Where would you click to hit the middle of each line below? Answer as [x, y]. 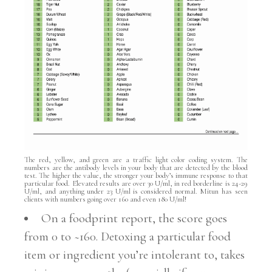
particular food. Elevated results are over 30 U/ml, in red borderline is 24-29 [136, 183]
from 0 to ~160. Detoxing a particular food [128, 236]
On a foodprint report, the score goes [134, 218]
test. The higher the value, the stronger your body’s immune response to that [136, 175]
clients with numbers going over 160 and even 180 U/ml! [106, 199]
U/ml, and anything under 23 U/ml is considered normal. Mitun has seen [136, 191]
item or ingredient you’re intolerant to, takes [135, 254]
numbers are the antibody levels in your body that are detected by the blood [136, 167]
